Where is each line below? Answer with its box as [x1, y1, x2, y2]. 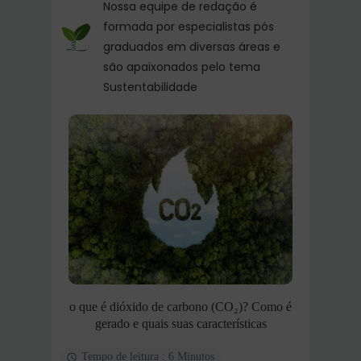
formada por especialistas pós [103, 19, 274, 35]
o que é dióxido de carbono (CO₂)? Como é [69, 300, 292, 314]
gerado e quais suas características [94, 317, 267, 331]
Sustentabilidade [103, 79, 197, 95]
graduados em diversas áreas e [103, 39, 280, 55]
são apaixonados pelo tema [103, 59, 260, 75]
